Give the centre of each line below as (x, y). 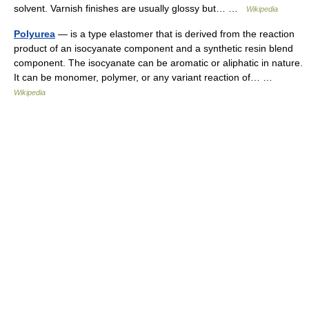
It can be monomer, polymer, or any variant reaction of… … (146, 77)
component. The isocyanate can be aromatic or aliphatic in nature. (158, 63)
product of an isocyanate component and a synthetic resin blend (153, 48)
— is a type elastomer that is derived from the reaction (175, 34)
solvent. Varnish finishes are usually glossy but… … (130, 8)
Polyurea (34, 34)
